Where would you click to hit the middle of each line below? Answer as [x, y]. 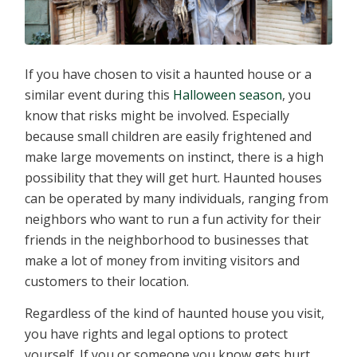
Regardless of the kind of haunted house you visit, [175, 313]
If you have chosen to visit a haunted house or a [169, 75]
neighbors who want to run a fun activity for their [173, 220]
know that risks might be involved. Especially [157, 116]
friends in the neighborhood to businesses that [167, 240]
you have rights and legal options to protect [157, 333]
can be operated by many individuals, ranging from [177, 199]
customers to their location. [107, 282]
